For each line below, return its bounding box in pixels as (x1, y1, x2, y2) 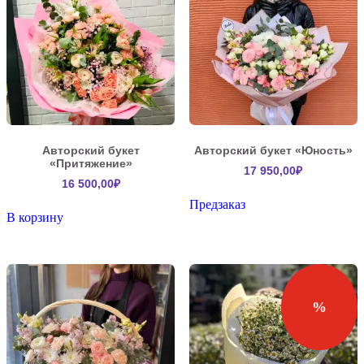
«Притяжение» (49, 157, 132, 171)
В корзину (6, 210, 63, 225)
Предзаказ (188, 197, 245, 212)
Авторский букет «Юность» (193, 144, 353, 158)
